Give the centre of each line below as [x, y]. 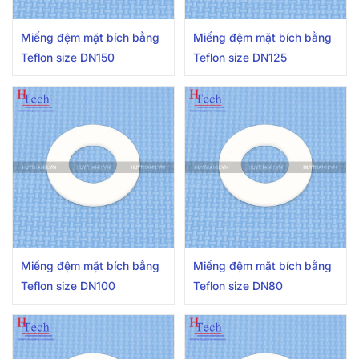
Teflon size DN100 [68, 285]
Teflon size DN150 [68, 57]
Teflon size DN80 [238, 285]
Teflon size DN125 [240, 57]
